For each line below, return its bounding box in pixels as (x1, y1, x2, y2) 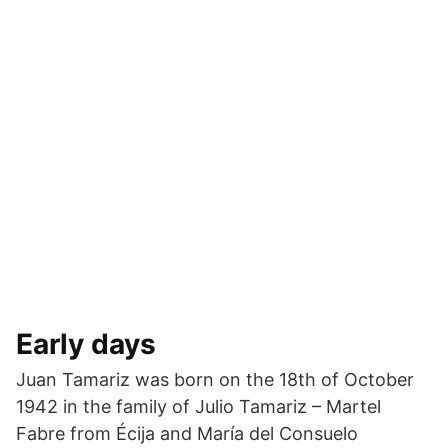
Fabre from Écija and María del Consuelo (16, 423, 358, 445)
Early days (16, 327, 156, 362)
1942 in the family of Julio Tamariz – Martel (16, 396, 381, 418)
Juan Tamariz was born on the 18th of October (16, 369, 414, 391)
